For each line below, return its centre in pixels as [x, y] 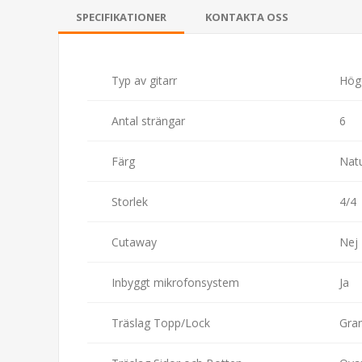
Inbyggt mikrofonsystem [175, 282]
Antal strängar [148, 120]
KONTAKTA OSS [247, 17]
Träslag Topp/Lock [161, 322]
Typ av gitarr [144, 80]
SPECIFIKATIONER [121, 17]
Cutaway [134, 242]
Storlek [130, 201]
